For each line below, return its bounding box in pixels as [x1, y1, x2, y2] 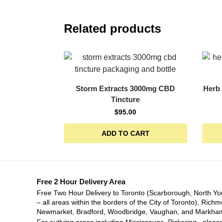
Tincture [111, 95, 140, 104]
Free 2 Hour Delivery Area [36, 177, 125, 186]
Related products [63, 22, 161, 36]
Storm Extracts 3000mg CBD [76, 84, 175, 93]
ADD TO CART [101, 129, 150, 138]
